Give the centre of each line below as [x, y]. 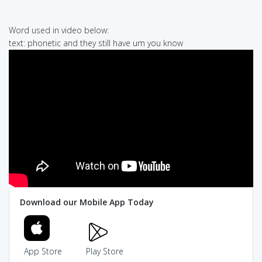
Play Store [104, 251]
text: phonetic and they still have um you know [96, 43]
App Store [43, 251]
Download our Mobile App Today [87, 202]
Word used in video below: [59, 30]
